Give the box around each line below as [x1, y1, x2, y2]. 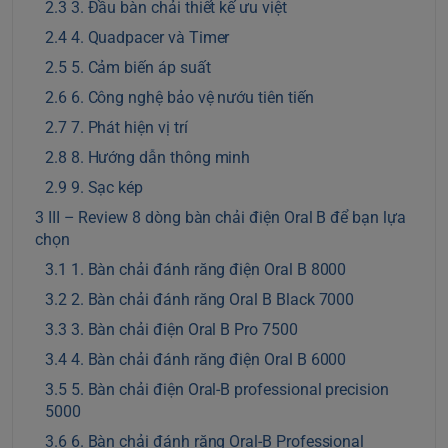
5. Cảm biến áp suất [70, 58, 211, 77]
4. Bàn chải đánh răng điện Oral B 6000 [70, 350, 347, 369]
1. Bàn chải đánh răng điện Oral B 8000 [70, 260, 347, 279]
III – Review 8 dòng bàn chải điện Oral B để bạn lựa [47, 208, 406, 227]
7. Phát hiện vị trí [70, 118, 188, 137]
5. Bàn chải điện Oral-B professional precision [70, 380, 389, 399]
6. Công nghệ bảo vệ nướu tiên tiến [70, 88, 314, 107]
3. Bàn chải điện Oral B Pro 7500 [70, 320, 298, 339]
